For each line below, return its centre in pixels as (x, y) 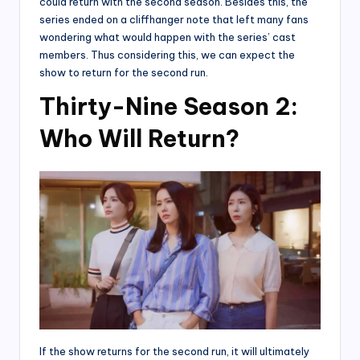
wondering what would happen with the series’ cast (168, 37)
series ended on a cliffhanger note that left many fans (174, 20)
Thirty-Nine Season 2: (169, 107)
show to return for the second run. (124, 73)
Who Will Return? (139, 139)
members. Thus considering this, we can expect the (167, 55)
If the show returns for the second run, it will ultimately (174, 352)
